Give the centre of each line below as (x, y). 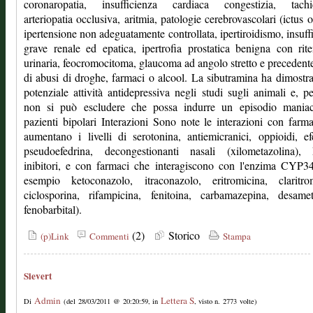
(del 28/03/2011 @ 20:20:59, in (111, 301)
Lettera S (177, 300)
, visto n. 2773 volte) (226, 301)
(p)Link (53, 236)
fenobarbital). (53, 209)
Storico (185, 235)
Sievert (38, 276)
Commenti (108, 236)
